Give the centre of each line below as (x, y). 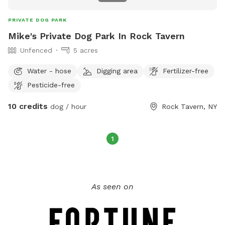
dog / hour (67, 107)
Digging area (117, 71)
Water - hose (49, 71)
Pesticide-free (51, 85)
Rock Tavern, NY (189, 107)
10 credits (28, 106)
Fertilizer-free (186, 71)
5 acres (86, 50)
